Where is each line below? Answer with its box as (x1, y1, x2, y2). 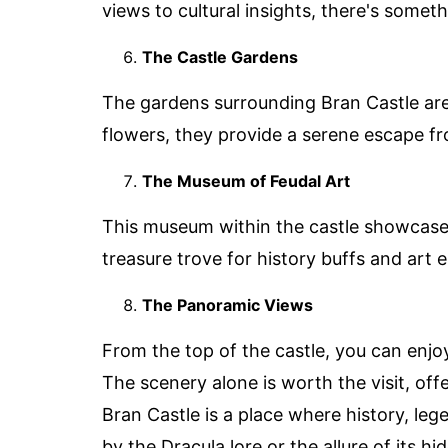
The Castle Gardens (142, 47, 298, 68)
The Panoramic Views (142, 295, 313, 316)
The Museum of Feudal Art (142, 171, 350, 192)
